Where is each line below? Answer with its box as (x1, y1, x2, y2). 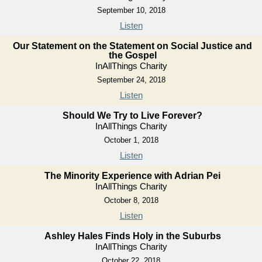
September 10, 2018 (96, 6, 166, 15)
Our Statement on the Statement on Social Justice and (13, 41, 252, 51)
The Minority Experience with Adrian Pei (44, 171, 220, 181)
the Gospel (108, 50, 157, 61)
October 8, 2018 (104, 196, 158, 205)
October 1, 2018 (104, 136, 158, 145)
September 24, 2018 (96, 75, 166, 85)
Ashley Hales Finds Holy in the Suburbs (44, 231, 221, 242)
